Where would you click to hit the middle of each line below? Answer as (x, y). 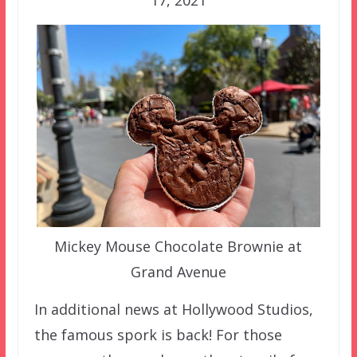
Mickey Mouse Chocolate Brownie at (178, 247)
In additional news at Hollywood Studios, (173, 310)
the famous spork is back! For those (158, 335)
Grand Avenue (178, 272)
